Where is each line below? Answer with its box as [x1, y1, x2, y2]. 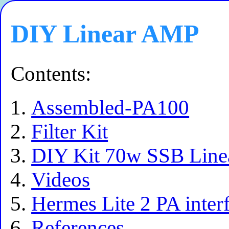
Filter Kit [31, 120, 108, 144]
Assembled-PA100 [31, 96, 190, 120]
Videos [31, 168, 90, 192]
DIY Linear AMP [11, 19, 200, 49]
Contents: [11, 62, 91, 85]
